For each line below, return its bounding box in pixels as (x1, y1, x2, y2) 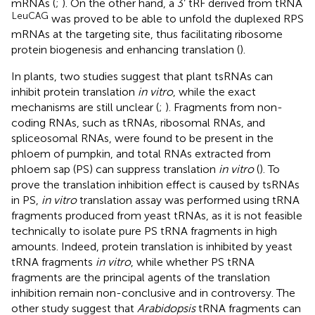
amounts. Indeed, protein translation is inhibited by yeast (11, 239, 292, 253)
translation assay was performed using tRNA (77, 193, 300, 207)
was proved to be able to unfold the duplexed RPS (49, 11, 304, 25)
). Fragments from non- (165, 100, 283, 114)
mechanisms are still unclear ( (11, 100, 159, 114)
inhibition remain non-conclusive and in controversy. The (11, 285, 295, 300)
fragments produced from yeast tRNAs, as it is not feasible (11, 208, 302, 222)
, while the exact (173, 84, 256, 98)
